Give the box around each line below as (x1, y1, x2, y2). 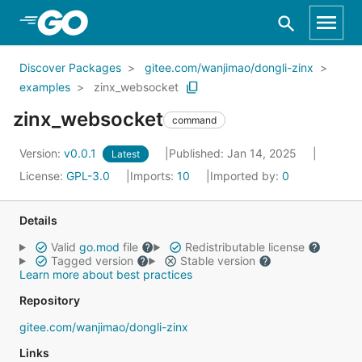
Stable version (176, 254, 259, 267)
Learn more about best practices (19, 267, 192, 281)
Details (19, 213, 57, 227)
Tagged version (47, 254, 137, 267)
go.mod (78, 240, 120, 254)
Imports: (130, 169, 177, 183)
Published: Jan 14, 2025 (169, 146, 300, 160)
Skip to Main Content (32, 14, 163, 30)
